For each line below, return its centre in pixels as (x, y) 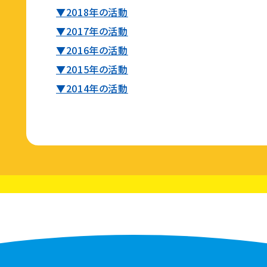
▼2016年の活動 (92, 50)
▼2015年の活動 (92, 69)
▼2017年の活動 (92, 31)
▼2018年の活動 (92, 12)
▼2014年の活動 (92, 88)
